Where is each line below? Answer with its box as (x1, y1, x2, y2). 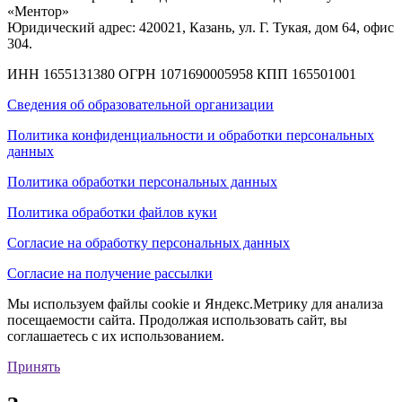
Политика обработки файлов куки (7, 205, 217, 221)
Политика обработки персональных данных (7, 174, 277, 190)
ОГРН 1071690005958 (118, 66, 253, 83)
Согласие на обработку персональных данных (7, 235, 290, 251)
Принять (7, 359, 60, 375)
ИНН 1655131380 (7, 66, 115, 83)
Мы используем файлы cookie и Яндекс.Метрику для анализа (7, 296, 383, 312)
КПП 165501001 (257, 66, 356, 83)
